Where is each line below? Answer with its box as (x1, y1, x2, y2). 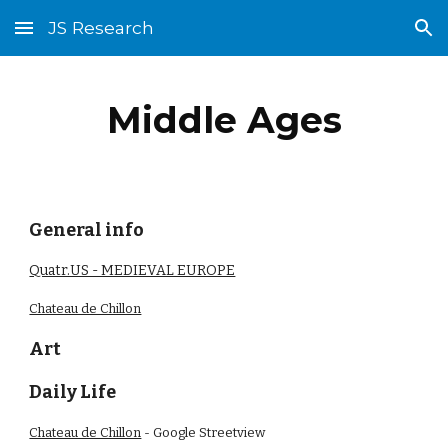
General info (29, 219, 145, 241)
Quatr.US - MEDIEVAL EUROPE (29, 262, 236, 279)
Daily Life (29, 381, 117, 403)
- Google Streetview (141, 425, 266, 440)
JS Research (48, 17, 154, 38)
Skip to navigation (307, 28, 432, 46)
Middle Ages (106, 98, 342, 142)
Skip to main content (16, 28, 158, 46)
